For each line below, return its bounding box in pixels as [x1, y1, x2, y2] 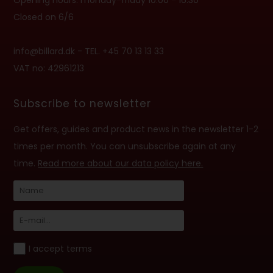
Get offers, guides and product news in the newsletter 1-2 [13, 123, 259, 136]
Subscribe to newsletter [13, 96, 152, 112]
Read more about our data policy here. [38, 157, 204, 170]
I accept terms [29, 243, 93, 255]
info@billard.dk [13, 45, 76, 58]
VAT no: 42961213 [13, 62, 85, 75]
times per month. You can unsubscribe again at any [13, 140, 236, 153]
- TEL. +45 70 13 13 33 [75, 45, 165, 58]
